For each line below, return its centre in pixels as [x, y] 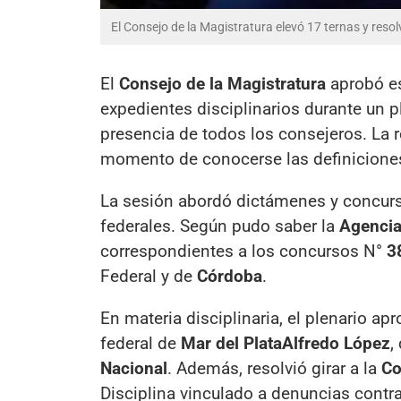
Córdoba [230, 277]
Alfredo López [336, 344]
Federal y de [149, 277]
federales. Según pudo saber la [220, 226]
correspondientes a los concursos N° [243, 252]
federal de [141, 344]
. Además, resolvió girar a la [274, 369]
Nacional [134, 369]
